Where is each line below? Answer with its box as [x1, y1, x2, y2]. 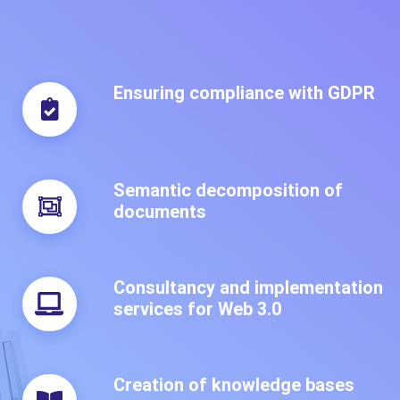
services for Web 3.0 [113, 296, 282, 320]
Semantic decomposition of [113, 178, 343, 201]
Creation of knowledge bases [113, 373, 354, 396]
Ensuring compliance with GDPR [113, 80, 375, 104]
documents [113, 199, 206, 222]
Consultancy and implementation [113, 275, 383, 298]
